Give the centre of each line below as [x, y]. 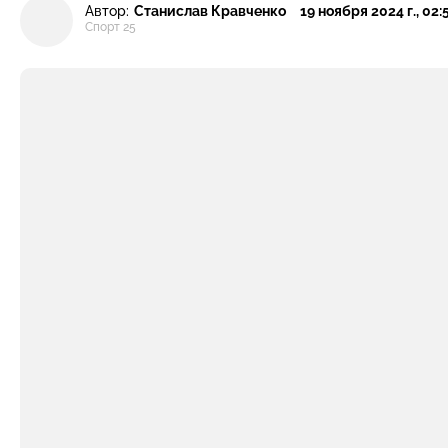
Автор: [107, 10]
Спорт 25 [110, 27]
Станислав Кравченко [210, 10]
